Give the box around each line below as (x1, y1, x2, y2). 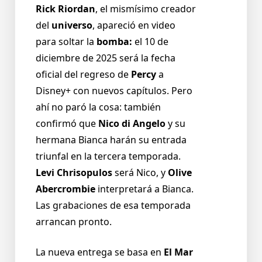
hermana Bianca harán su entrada (36, 133, 187, 147)
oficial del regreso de (36, 68, 131, 81)
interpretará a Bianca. (95, 182, 194, 196)
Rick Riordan (36, 2, 95, 16)
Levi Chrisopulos (36, 166, 112, 180)
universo (51, 19, 92, 32)
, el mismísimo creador (95, 2, 196, 16)
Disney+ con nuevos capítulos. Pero (36, 84, 192, 98)
